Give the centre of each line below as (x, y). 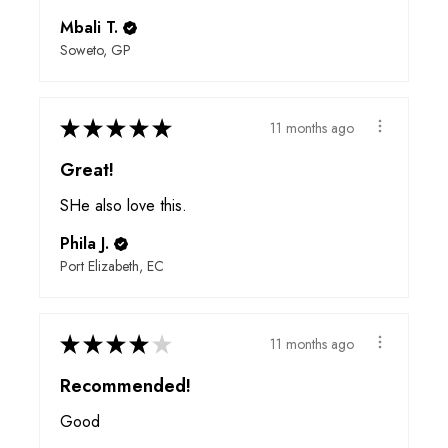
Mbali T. (89, 28)
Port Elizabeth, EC (112, 266)
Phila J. (84, 244)
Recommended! (125, 386)
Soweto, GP (95, 50)
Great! (87, 170)
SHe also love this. (123, 206)
